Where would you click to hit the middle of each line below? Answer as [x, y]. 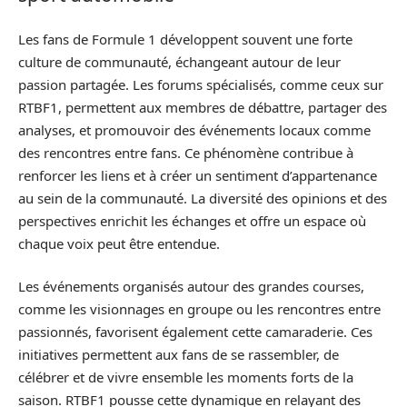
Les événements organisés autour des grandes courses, [191, 286]
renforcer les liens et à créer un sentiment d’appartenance [198, 175]
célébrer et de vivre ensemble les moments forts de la [186, 377]
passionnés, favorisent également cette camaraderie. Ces [195, 332]
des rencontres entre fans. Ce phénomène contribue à [186, 152]
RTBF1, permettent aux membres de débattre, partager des [203, 107]
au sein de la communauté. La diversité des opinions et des [203, 198]
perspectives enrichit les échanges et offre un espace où [192, 220]
